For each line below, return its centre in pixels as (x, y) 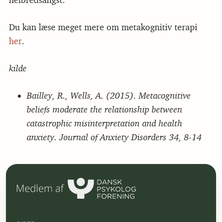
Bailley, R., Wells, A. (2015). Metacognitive (109, 95)
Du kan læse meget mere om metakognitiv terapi (103, 27)
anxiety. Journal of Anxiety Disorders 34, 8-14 (114, 137)
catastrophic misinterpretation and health (104, 123)
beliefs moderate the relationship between (104, 109)
